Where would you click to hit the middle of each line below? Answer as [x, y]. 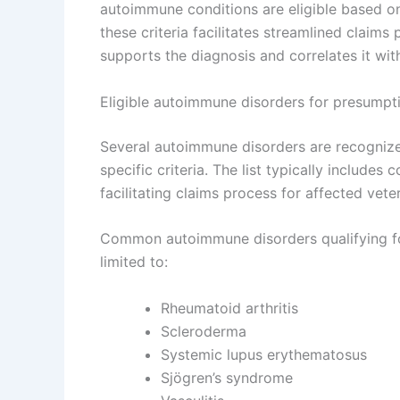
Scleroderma [204, 331]
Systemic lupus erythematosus [264, 354]
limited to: [134, 262]
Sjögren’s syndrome [227, 377]
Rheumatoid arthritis [229, 308]
